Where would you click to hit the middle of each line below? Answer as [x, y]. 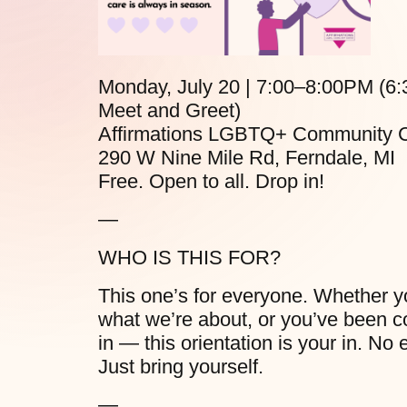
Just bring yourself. [180, 367]
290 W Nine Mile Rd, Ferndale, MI [246, 158]
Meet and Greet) [169, 111]
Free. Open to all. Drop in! [211, 182]
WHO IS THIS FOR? [189, 258]
